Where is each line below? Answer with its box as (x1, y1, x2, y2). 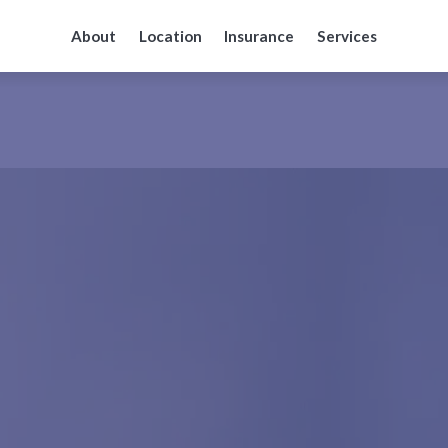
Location (138, 27, 202, 45)
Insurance (224, 27, 295, 45)
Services (317, 27, 378, 45)
